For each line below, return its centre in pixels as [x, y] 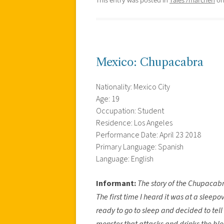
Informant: [116, 183]
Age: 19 [108, 99]
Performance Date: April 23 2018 [148, 135]
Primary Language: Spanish [140, 147]
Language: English [125, 159]
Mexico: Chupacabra [150, 62]
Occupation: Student [130, 111]
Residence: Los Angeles [134, 123]
